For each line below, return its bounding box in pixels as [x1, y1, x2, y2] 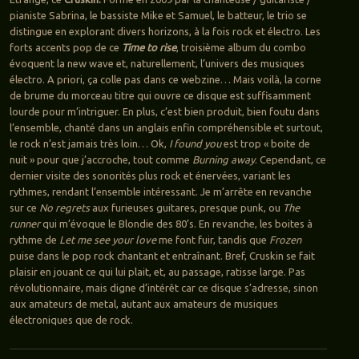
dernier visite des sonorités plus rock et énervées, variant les [9, 170, 291, 182]
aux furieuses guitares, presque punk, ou [89, 202, 283, 214]
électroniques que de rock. [9, 314, 133, 326]
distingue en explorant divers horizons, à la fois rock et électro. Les [9, 26, 321, 38]
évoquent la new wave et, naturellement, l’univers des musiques [9, 58, 305, 70]
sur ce [9, 202, 39, 214]
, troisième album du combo [175, 42, 306, 54]
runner [9, 218, 40, 230]
